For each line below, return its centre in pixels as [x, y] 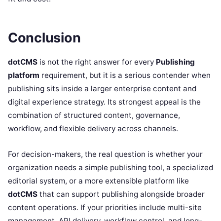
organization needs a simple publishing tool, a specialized [110, 167]
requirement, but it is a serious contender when [125, 75]
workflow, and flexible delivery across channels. [93, 128]
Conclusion [44, 38]
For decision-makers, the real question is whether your [105, 154]
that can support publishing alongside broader [121, 194]
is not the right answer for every [97, 62]
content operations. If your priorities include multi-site [105, 207]
